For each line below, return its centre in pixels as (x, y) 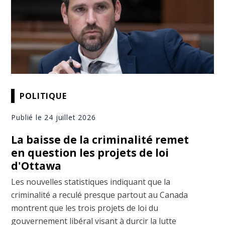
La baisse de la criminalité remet (100, 140)
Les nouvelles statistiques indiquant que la (91, 182)
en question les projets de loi (90, 153)
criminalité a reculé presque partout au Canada (100, 195)
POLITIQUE (43, 96)
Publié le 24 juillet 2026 (53, 118)
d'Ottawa (36, 166)
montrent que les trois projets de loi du (85, 208)
